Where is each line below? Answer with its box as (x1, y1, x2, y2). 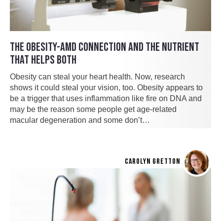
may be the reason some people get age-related (10, 105, 177, 114)
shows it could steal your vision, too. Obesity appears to (10, 83, 203, 92)
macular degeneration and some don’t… (10, 116, 150, 125)
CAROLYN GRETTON (125, 157, 180, 167)
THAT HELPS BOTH (10, 53, 76, 68)
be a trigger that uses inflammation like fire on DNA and (10, 94, 202, 103)
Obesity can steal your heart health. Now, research (10, 73, 185, 81)
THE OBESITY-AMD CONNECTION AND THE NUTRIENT (10, 40, 199, 55)
